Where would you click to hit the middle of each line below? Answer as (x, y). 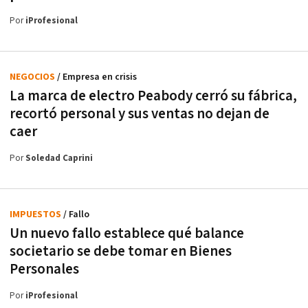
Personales (44, 269)
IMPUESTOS (36, 214)
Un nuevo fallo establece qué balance (127, 233)
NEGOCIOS (33, 77)
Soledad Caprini (59, 158)
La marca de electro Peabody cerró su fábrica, (153, 96)
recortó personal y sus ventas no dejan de (140, 113)
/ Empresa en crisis (97, 77)
